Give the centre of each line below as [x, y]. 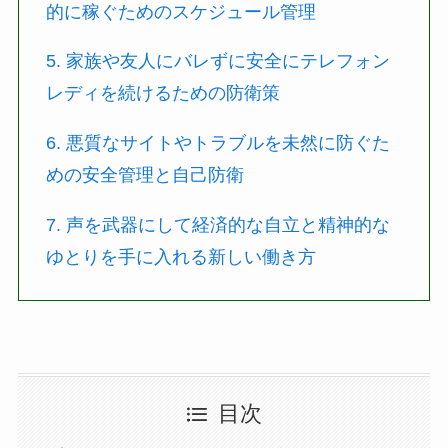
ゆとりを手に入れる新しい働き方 [180, 257]
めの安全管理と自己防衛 [144, 175]
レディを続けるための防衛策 [162, 93]
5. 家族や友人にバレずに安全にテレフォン [217, 61]
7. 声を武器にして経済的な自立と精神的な [217, 225]
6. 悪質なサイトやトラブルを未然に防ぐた [217, 143]
